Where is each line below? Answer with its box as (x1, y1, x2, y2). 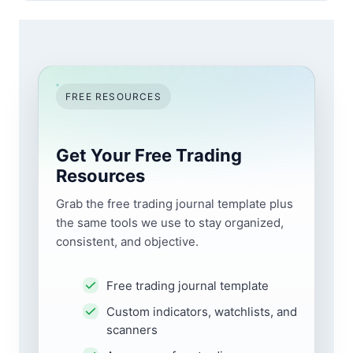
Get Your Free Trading (56, 145, 242, 166)
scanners (106, 322, 158, 338)
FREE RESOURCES (65, 91, 162, 103)
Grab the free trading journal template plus (56, 196, 293, 212)
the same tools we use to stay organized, (56, 215, 284, 231)
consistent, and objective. (56, 234, 199, 250)
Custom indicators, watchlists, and (106, 304, 297, 320)
